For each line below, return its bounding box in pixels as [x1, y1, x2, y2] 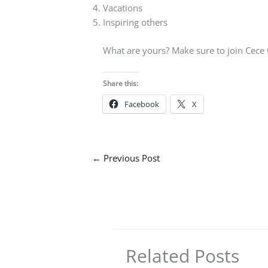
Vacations [103, 2, 142, 14]
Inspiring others [103, 16, 167, 28]
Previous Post [101, 151, 160, 164]
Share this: [103, 78, 138, 89]
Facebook [124, 98, 159, 109]
